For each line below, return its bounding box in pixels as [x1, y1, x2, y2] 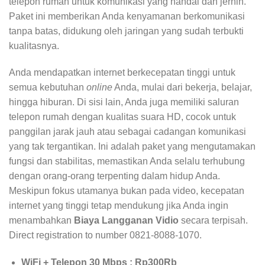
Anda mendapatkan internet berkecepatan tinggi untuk [9, 67, 235, 78]
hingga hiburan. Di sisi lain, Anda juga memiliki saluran [9, 97, 239, 108]
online [86, 82, 112, 93]
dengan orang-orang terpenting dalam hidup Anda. [9, 171, 220, 182]
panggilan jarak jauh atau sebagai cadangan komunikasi [9, 127, 246, 137]
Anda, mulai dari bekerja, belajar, [112, 82, 252, 93]
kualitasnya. [9, 40, 59, 51]
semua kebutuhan [9, 82, 86, 93]
